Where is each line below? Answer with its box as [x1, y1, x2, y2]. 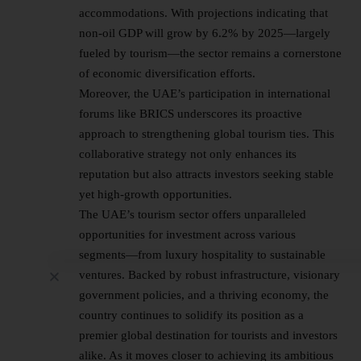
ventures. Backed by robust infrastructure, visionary [79, 268, 340, 282]
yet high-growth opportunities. [79, 188, 232, 201]
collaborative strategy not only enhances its [79, 147, 297, 161]
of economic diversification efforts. [79, 67, 255, 81]
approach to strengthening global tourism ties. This [79, 127, 334, 141]
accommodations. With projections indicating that [79, 6, 328, 20]
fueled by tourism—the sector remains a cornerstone [79, 47, 342, 60]
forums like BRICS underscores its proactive [79, 107, 302, 121]
